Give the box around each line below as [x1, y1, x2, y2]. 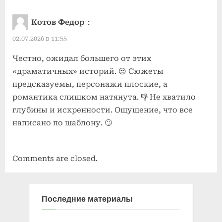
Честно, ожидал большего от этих [12, 54, 151, 63]
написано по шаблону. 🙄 [12, 118, 112, 128]
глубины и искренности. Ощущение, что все [12, 106, 193, 115]
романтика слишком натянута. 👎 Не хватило [12, 93, 196, 102]
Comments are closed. [12, 154, 98, 164]
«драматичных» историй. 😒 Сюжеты [12, 67, 164, 76]
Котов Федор [31, 17, 85, 27]
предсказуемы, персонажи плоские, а [12, 80, 167, 89]
